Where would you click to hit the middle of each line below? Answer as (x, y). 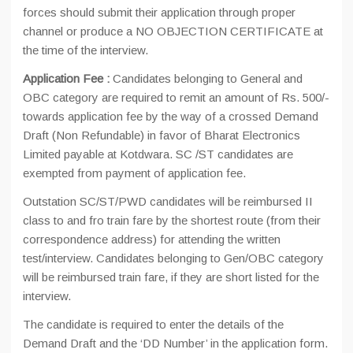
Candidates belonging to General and (208, 78)
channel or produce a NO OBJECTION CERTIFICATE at (173, 31)
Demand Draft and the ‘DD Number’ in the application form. (175, 343)
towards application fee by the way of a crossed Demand (171, 116)
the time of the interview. (85, 50)
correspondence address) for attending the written (152, 239)
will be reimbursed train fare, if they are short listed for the (171, 277)
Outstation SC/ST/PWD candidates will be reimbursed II (168, 201)
